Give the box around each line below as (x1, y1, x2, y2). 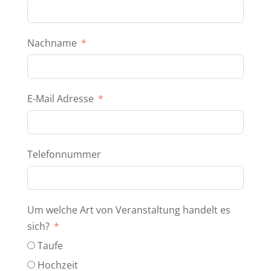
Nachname (27, 36, 77, 50)
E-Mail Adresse (27, 91, 94, 105)
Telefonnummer (27, 147, 101, 161)
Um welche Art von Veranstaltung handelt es (27, 203, 230, 217)
